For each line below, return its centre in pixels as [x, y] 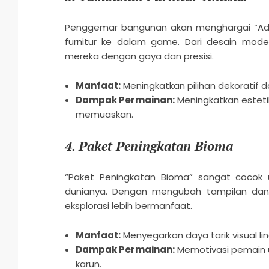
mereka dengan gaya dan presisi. [139, 56]
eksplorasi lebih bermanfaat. [128, 206]
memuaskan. [104, 115]
